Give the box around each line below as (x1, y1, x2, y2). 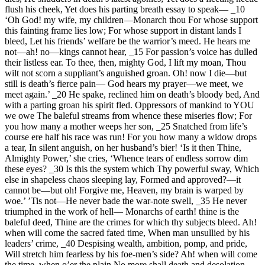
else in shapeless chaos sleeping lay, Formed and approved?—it (5, 174, 241, 185)
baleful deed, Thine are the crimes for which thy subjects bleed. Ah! (5, 217, 257, 228)
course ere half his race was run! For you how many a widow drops (5, 132, 257, 143)
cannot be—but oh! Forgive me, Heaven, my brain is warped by (5, 185, 244, 196)
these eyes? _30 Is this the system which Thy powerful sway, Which (5, 164, 259, 174)
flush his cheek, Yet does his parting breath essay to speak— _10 (5, 4, 245, 15)
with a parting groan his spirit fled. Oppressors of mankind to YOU (5, 100, 254, 111)
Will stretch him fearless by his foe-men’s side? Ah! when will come (5, 249, 257, 260)
